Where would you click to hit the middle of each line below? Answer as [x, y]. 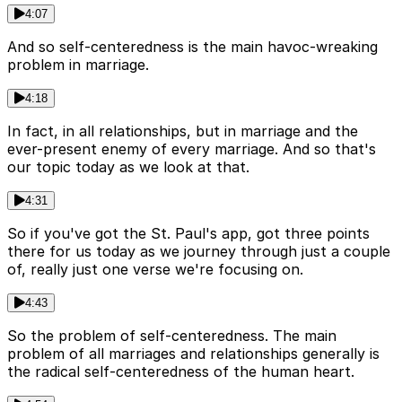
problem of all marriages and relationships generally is [193, 354]
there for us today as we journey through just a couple [199, 252]
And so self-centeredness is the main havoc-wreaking [192, 47]
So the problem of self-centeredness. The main [172, 336]
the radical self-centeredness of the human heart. [181, 372]
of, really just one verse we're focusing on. [155, 270]
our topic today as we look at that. [128, 167]
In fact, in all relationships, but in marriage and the [183, 131]
